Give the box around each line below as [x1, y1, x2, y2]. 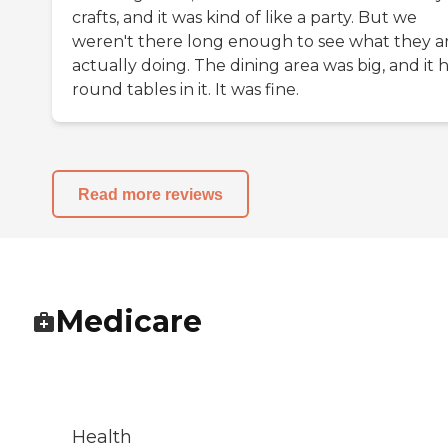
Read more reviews [78, 185, 223, 203]
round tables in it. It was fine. [72, 80, 299, 100]
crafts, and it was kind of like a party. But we [72, 8, 417, 28]
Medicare [56, 303, 202, 341]
